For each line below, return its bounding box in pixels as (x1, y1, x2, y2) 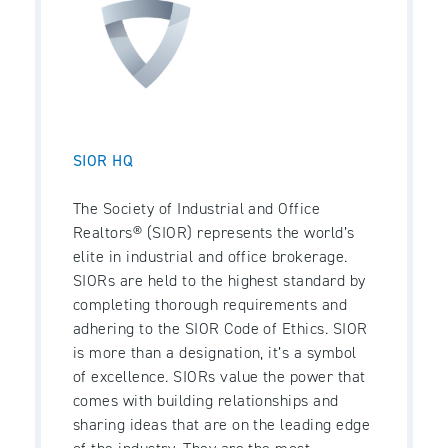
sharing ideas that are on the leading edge (73, 413, 371, 435)
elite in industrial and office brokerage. (73, 245, 348, 267)
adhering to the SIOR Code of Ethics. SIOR (73, 317, 368, 339)
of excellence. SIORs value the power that (73, 365, 366, 387)
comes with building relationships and (73, 389, 339, 411)
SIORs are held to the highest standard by (73, 269, 366, 291)
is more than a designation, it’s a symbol (73, 341, 357, 363)
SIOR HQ (73, 149, 134, 171)
